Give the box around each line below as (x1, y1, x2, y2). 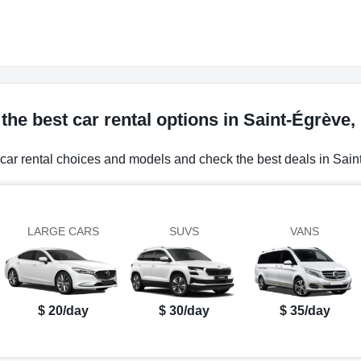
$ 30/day (158, 303, 210, 317)
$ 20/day (37, 303, 89, 317)
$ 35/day (279, 303, 330, 317)
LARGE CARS (27, 225, 99, 239)
